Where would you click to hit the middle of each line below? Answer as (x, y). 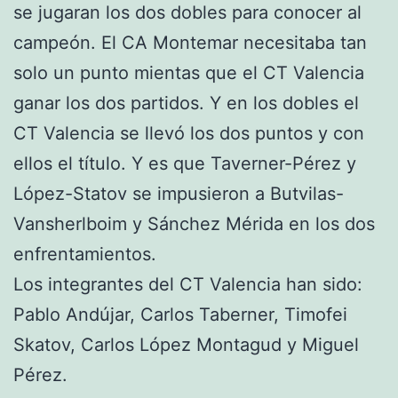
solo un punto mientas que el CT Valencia (189, 73)
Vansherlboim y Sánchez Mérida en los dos (194, 224)
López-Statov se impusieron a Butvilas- (179, 194)
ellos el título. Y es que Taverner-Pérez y (185, 163)
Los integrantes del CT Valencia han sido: (188, 284)
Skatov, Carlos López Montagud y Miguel (186, 345)
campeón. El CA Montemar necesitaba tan (190, 43)
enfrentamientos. (88, 254)
